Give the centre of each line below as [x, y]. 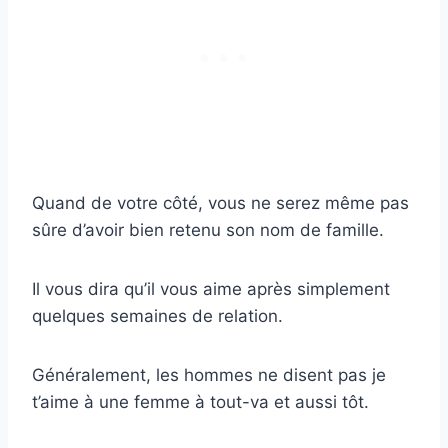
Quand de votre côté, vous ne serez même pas [220, 202]
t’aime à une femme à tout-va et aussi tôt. [200, 401]
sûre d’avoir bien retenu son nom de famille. [208, 229]
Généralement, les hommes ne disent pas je [209, 374]
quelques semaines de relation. [157, 315]
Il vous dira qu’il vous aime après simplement [211, 288]
